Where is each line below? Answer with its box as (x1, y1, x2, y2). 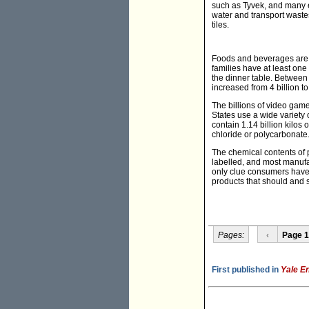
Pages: (217, 230, 244, 240)
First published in (212, 265, 281, 275)
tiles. (212, 20, 229, 30)
